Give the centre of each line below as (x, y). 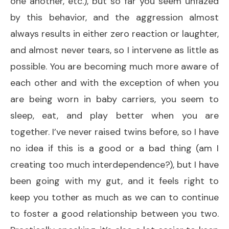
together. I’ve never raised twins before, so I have (114, 132)
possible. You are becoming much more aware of (114, 66)
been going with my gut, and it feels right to (114, 181)
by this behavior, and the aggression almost (114, 17)
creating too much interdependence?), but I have (114, 164)
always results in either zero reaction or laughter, (114, 33)
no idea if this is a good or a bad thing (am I (114, 148)
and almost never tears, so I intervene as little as (114, 50)
